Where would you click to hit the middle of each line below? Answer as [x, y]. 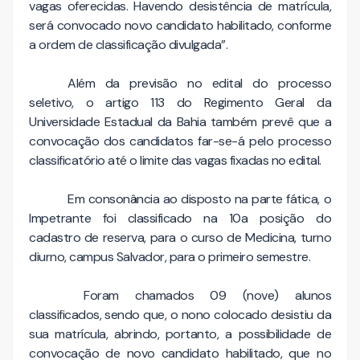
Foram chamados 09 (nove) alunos [199, 296]
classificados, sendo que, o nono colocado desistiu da [180, 315]
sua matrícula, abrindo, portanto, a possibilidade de [180, 334]
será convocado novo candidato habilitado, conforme [180, 26]
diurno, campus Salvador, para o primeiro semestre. [170, 257]
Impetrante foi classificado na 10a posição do [180, 219]
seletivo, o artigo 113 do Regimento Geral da [180, 103]
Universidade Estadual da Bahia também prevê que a [180, 122]
